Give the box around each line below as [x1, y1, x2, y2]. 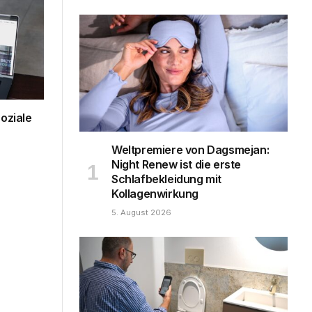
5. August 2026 [111, 207, 171, 217]
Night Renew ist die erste [111, 157, 242, 171]
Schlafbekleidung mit [111, 171, 222, 186]
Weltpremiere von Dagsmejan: [111, 142, 270, 157]
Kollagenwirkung [111, 186, 198, 201]
